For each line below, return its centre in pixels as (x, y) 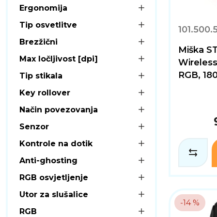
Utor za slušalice (54, 194)
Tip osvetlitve (48, 25)
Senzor (34, 126)
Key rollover (45, 93)
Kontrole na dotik (56, 143)
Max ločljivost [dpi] (59, 59)
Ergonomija (43, 8)
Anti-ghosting (48, 160)
